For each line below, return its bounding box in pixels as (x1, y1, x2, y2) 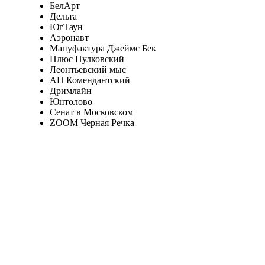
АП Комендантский (49, 75, 130, 85)
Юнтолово (49, 96, 92, 106)
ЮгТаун (49, 21, 83, 32)
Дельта (49, 11, 77, 21)
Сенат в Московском (49, 106, 133, 117)
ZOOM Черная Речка (49, 117, 134, 128)
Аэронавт (49, 32, 89, 43)
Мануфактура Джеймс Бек (49, 43, 156, 53)
